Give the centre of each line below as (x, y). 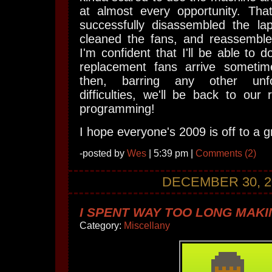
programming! (117, 109)
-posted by (103, 153)
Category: (102, 226)
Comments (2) (226, 153)
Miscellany (147, 226)
